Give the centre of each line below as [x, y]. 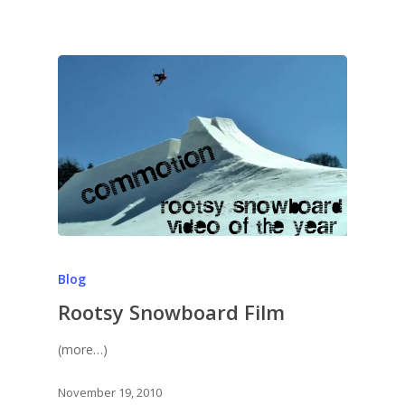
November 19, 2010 [110, 392]
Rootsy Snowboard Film [171, 311]
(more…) [83, 349]
